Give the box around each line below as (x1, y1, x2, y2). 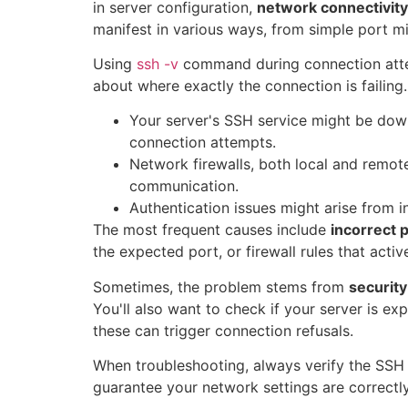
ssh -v (137, 54, 178, 73)
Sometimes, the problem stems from (93, 277, 349, 296)
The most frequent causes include (93, 220, 331, 240)
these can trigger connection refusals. (93, 321, 353, 340)
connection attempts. (129, 133, 276, 152)
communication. (129, 177, 239, 196)
